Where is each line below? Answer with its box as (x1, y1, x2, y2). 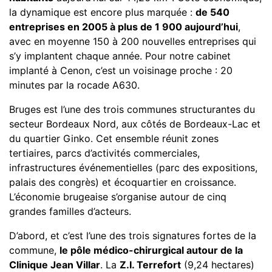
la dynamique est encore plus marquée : (9, 6, 195, 18)
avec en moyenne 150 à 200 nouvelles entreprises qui (9, 35, 256, 47)
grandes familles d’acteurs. (9, 205, 131, 217)
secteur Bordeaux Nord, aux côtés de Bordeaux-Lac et (9, 118, 260, 130)
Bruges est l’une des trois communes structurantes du (9, 103, 255, 115)
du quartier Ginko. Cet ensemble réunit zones (9, 132, 219, 144)
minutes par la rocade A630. (9, 79, 140, 91)
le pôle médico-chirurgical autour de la (59, 244, 243, 256)
